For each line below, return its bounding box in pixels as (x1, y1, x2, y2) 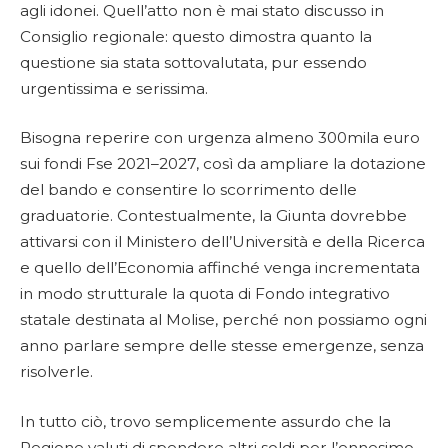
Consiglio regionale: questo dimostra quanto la (20, 26, 372, 46)
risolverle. (20, 362, 93, 382)
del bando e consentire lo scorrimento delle (20, 180, 357, 200)
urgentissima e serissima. (20, 78, 208, 98)
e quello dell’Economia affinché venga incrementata (20, 258, 420, 278)
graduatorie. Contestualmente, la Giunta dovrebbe (20, 206, 407, 226)
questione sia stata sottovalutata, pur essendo (20, 52, 367, 72)
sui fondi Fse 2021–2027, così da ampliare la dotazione (20, 154, 426, 174)
